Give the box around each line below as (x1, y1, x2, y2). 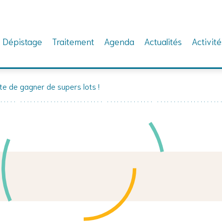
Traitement (52, 35, 94, 47)
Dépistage (2, 35, 42, 47)
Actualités (144, 35, 182, 47)
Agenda (104, 35, 134, 47)
